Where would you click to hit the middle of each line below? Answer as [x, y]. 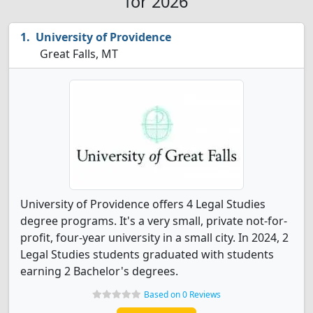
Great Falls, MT [78, 54]
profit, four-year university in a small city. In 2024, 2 [154, 238]
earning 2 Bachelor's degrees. [99, 271]
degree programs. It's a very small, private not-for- [154, 221]
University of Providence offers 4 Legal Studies [143, 204]
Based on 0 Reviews [182, 294]
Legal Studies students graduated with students [147, 254]
